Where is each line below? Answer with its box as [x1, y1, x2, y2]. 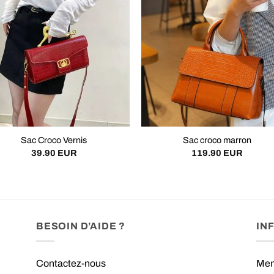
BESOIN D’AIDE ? [36, 221, 125, 232]
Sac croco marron [182, 135, 251, 146]
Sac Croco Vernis [21, 135, 87, 146]
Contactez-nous [36, 257, 106, 268]
